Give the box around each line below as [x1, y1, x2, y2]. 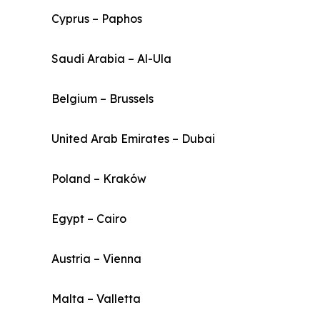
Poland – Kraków [51, 171, 146, 186]
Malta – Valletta [51, 291, 141, 306]
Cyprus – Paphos [51, 11, 142, 26]
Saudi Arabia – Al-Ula [51, 51, 171, 66]
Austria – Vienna [51, 251, 141, 266]
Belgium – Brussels [51, 91, 154, 106]
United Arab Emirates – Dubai [51, 131, 215, 146]
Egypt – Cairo [51, 211, 126, 226]
